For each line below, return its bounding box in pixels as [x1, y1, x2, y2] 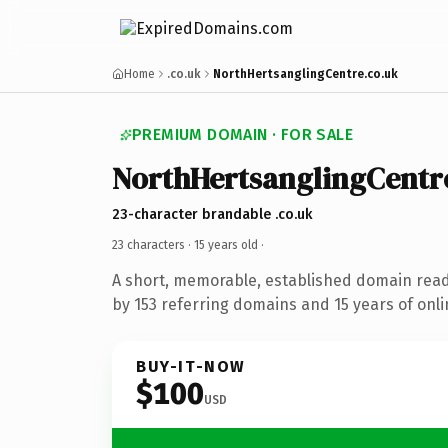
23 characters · [112, 237, 194, 252]
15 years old [194, 237, 258, 252]
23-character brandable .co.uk [112, 205, 312, 223]
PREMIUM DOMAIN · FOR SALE [132, 125, 353, 144]
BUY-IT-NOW [136, 356, 246, 376]
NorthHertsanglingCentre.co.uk [213, 67, 398, 81]
